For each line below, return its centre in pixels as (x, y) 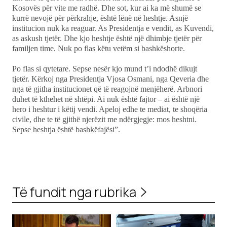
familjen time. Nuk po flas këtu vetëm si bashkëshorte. (99, 49)
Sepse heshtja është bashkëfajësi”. (66, 130)
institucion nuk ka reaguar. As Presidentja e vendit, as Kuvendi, (113, 28)
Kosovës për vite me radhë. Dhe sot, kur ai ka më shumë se (107, 8)
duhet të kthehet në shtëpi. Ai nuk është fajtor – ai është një (106, 99)
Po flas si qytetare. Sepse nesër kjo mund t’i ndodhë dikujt (105, 69)
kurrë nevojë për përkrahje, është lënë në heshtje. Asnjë (100, 18)
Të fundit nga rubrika (74, 192)
